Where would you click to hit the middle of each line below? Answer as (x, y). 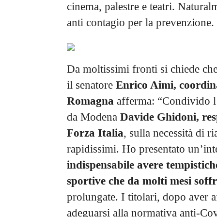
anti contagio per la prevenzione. (140, 22)
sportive (86, 181)
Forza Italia (95, 133)
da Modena (93, 117)
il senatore (91, 85)
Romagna (90, 101)
